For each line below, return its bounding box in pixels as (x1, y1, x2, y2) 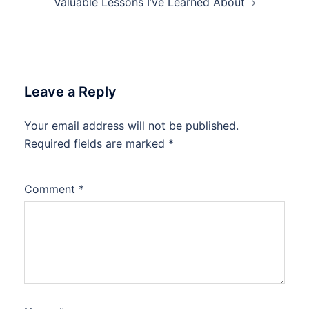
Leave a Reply (24, 83, 117, 100)
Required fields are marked (24, 137, 168, 150)
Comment (24, 182, 79, 196)
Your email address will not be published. (24, 119, 239, 132)
